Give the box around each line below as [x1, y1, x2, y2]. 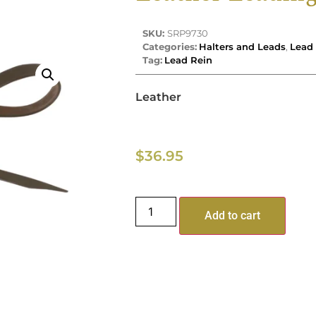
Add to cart [205, 208, 261, 222]
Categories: [142, 40, 197, 52]
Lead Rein [164, 54, 212, 66]
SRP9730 [167, 27, 208, 39]
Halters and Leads [199, 40, 286, 52]
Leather [135, 90, 181, 104]
